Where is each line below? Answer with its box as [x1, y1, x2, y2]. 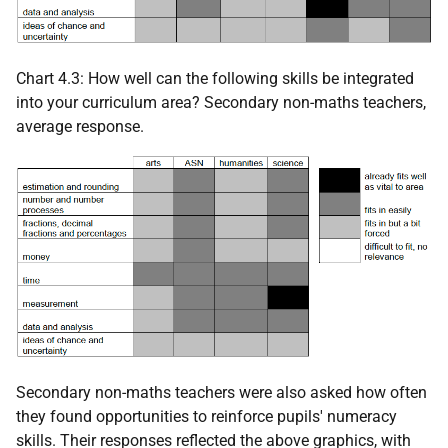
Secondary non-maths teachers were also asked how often [16, 383, 427, 403]
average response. [16, 116, 144, 136]
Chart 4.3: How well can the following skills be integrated [16, 68, 414, 88]
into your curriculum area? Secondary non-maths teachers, [16, 92, 426, 112]
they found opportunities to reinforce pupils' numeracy [16, 407, 397, 427]
